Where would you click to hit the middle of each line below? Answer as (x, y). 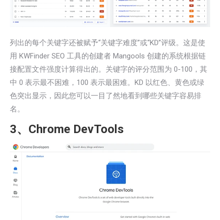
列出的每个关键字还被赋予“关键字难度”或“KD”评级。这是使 (108, 42)
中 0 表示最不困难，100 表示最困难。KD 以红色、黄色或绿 (107, 82)
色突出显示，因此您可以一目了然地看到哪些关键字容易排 (106, 96)
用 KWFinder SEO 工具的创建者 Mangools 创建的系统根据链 (108, 56)
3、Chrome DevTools (67, 129)
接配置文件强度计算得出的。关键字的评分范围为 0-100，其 (109, 69)
